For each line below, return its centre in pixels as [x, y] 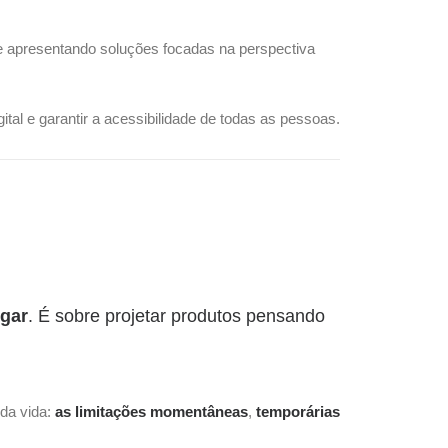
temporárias [298, 411]
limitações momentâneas [161, 411]
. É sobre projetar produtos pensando [176, 316]
